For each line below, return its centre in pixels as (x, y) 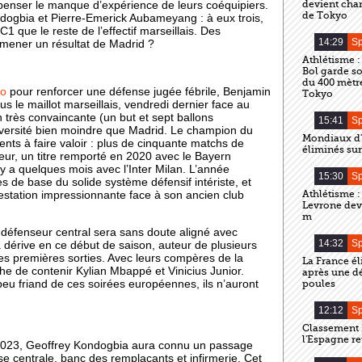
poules (319, 284)
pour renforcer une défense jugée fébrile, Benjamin (139, 92)
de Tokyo (325, 15)
